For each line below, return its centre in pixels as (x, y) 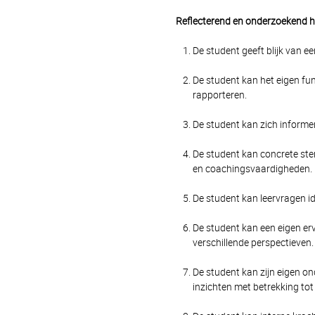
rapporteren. (219, 95)
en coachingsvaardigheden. (252, 169)
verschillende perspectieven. (253, 243)
